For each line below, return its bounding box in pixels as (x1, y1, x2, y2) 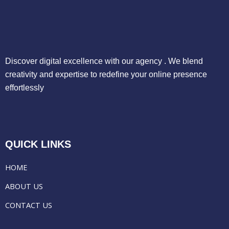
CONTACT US (5, 199, 52, 210)
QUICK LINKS (5, 138, 71, 150)
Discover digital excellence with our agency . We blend (5, 56, 203, 65)
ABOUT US (5, 180, 43, 191)
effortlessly (5, 83, 44, 92)
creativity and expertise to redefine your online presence (5, 70, 207, 79)
